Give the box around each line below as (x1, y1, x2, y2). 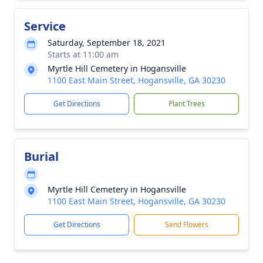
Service (24, 18, 66, 34)
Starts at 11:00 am (48, 49, 119, 60)
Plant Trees (168, 99, 205, 109)
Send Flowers (164, 220, 208, 230)
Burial (24, 149, 59, 164)
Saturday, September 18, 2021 (48, 37, 166, 48)
